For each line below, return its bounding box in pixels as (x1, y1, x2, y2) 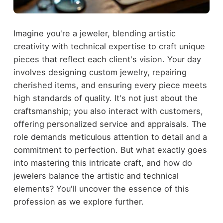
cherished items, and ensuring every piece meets (13, 80, 207, 91)
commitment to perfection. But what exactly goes (13, 145, 207, 155)
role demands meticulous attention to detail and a (13, 132, 207, 142)
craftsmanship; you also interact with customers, (13, 106, 203, 116)
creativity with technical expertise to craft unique (13, 41, 205, 52)
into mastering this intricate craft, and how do (13, 158, 192, 168)
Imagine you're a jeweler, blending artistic (13, 28, 176, 39)
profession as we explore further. (13, 197, 144, 207)
